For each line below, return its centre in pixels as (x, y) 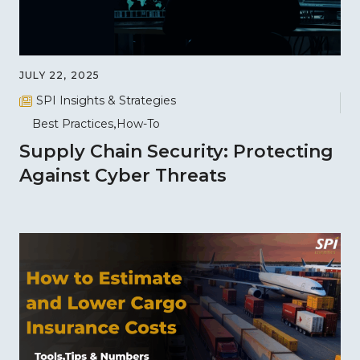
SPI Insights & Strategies (106, 101)
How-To (138, 123)
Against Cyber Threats (123, 175)
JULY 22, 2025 (60, 76)
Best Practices (73, 123)
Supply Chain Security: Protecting (176, 151)
